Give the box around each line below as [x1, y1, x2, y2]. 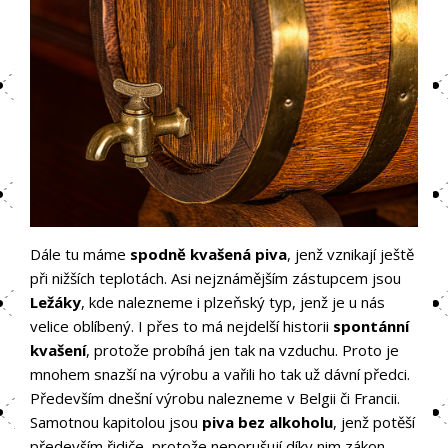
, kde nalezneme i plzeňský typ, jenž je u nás [81, 292, 385, 313]
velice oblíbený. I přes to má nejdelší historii [30, 316, 333, 337]
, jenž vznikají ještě [287, 244, 414, 265]
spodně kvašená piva [130, 244, 287, 265]
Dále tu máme [30, 244, 130, 265]
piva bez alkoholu [202, 412, 333, 433]
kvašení [30, 340, 86, 361]
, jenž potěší [333, 412, 415, 433]
